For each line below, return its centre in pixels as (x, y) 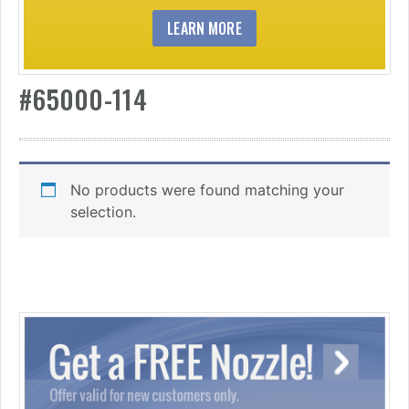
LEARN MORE (204, 28)
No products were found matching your (207, 189)
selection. (103, 211)
